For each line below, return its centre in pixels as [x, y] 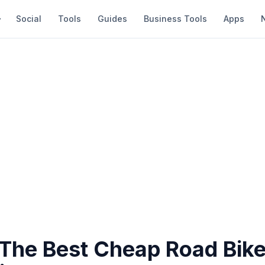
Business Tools [175, 19]
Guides [112, 19]
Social [29, 19]
